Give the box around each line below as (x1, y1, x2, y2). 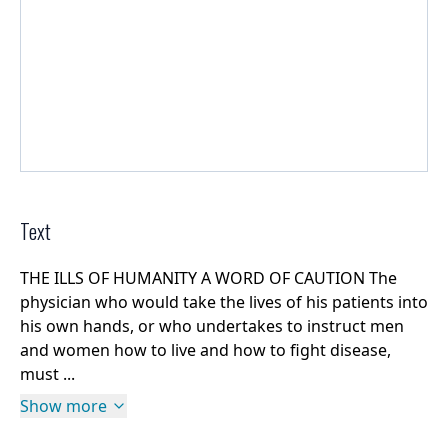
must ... (20, 362, 75, 385)
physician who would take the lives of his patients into (20, 290, 428, 313)
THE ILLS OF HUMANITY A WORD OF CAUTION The (20, 266, 397, 289)
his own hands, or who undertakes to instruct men (20, 314, 404, 337)
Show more (20, 394, 107, 417)
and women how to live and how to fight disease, (20, 338, 391, 361)
